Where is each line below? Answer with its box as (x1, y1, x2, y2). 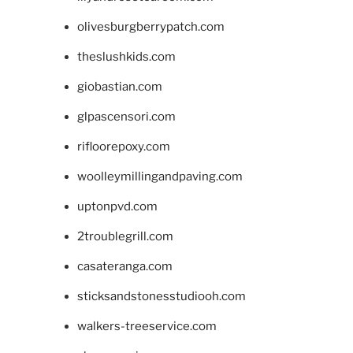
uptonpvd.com (76, 199, 158, 214)
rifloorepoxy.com (76, 139, 170, 154)
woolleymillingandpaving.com (76, 169, 243, 184)
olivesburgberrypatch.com (76, 19, 225, 34)
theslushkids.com (76, 49, 176, 64)
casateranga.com (76, 258, 173, 273)
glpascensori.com (76, 109, 176, 124)
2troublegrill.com (76, 229, 173, 243)
